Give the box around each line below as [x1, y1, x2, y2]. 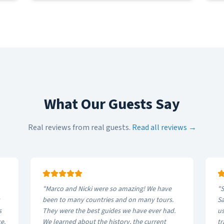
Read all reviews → [131, 122, 196, 133]
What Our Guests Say [44, 93, 180, 115]
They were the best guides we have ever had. [42, 206, 176, 216]
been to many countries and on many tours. [42, 195, 174, 205]
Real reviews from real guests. [27, 122, 130, 133]
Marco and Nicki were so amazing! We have [45, 184, 172, 194]
